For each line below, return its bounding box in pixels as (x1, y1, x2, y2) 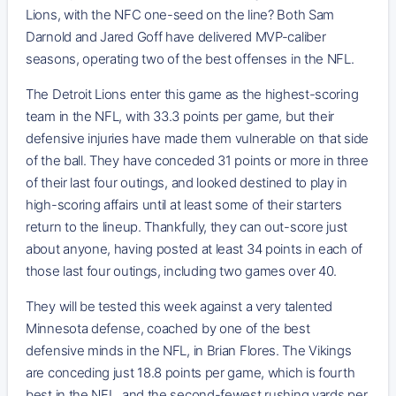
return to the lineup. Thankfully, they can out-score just (26, 217, 347, 235)
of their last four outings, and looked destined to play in (26, 173, 347, 191)
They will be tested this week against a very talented (26, 297, 333, 315)
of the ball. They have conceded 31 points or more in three (26, 151, 369, 169)
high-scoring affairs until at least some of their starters (26, 195, 342, 213)
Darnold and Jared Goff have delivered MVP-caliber (26, 27, 326, 45)
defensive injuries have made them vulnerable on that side (26, 129, 369, 147)
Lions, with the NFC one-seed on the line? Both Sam (26, 5, 335, 23)
